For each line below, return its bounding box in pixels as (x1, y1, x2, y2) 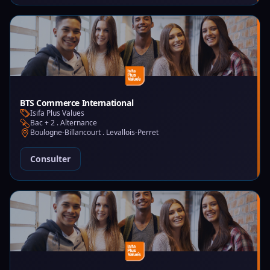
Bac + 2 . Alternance (30, 118, 97, 128)
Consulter (30, 153, 71, 165)
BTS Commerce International (20, 97, 134, 108)
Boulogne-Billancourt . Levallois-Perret (30, 127, 159, 137)
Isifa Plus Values (30, 108, 84, 118)
